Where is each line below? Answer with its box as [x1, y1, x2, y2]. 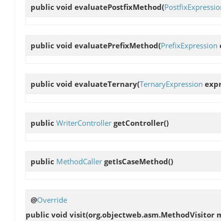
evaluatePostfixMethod [74, 2, 162, 12]
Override [37, 195, 67, 205]
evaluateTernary [74, 79, 137, 89]
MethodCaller [56, 156, 102, 166]
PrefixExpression [161, 40, 218, 51]
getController [113, 117, 164, 128]
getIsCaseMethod [104, 156, 168, 166]
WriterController [56, 117, 111, 128]
